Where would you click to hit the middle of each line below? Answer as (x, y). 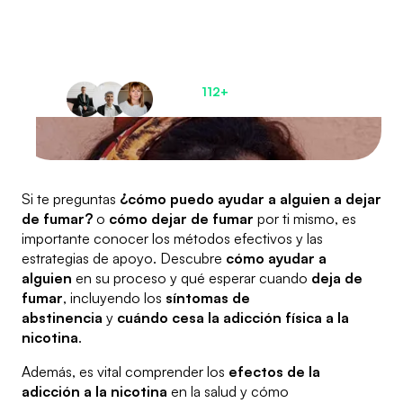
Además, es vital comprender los (125, 372)
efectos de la (274, 372)
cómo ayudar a (276, 259)
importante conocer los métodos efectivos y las (172, 239)
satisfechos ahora (205, 106)
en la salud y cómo (228, 392)
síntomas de (208, 298)
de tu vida (201, 66)
